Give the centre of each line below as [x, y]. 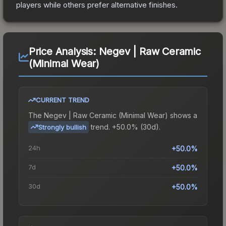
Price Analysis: [64, 51]
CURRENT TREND [63, 100]
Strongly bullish [62, 127]
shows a [183, 115]
